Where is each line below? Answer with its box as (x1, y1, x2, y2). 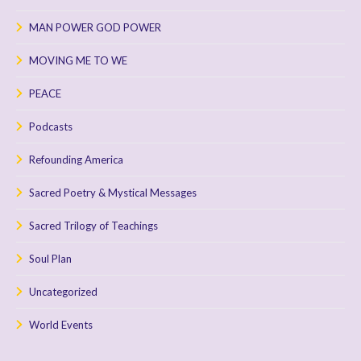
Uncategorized (29, 284, 98, 298)
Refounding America (29, 152, 123, 166)
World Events (29, 317, 93, 331)
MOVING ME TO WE (29, 53, 127, 67)
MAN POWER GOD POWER (29, 20, 161, 34)
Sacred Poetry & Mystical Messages (29, 185, 197, 199)
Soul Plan (29, 251, 72, 265)
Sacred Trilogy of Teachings (29, 218, 158, 232)
